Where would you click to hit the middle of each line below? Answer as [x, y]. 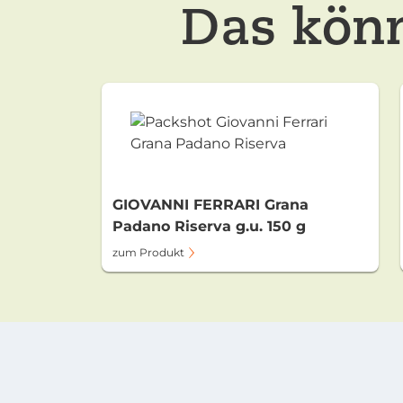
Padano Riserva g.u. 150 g [209, 226]
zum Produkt [148, 252]
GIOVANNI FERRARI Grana [210, 205]
